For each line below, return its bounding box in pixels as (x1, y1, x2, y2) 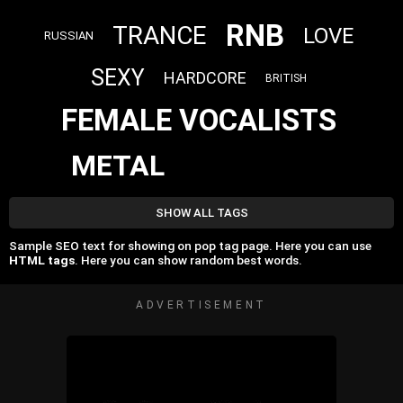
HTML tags (9, 253, 75, 268)
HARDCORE (164, 68, 246, 88)
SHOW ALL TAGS (155, 206, 248, 220)
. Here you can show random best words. (75, 253, 302, 268)
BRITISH (265, 71, 308, 85)
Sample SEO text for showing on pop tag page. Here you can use (9, 238, 372, 254)
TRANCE (112, 21, 207, 51)
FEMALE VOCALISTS (61, 102, 336, 138)
